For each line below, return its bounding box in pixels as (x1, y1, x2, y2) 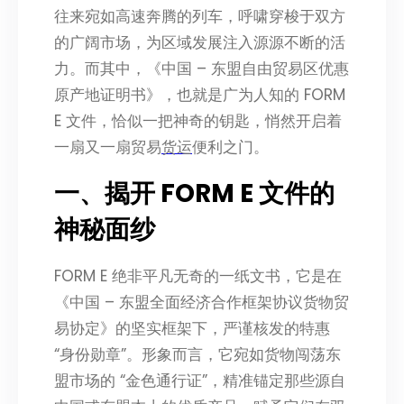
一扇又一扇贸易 (54, 136, 161, 159)
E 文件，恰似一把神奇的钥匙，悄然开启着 (54, 110, 342, 133)
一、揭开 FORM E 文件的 (54, 176, 335, 212)
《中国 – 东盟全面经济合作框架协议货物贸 (54, 291, 349, 314)
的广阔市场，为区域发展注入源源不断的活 (54, 32, 345, 54)
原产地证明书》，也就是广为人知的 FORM (54, 84, 345, 106)
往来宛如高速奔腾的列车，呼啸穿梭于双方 (54, 5, 345, 28)
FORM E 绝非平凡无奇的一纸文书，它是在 (54, 265, 342, 288)
